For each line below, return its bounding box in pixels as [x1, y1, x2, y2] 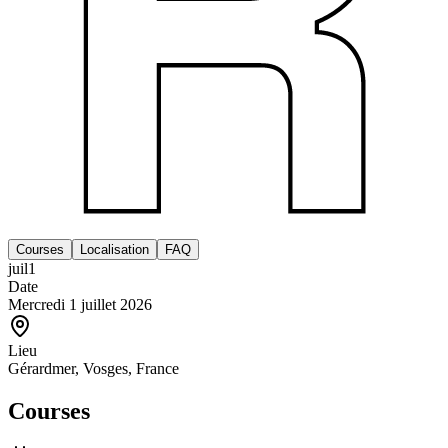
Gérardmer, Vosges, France [8, 359, 179, 377]
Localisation [80, 241, 149, 257]
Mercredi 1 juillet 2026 [8, 295, 152, 313]
